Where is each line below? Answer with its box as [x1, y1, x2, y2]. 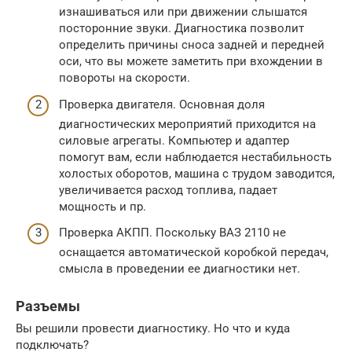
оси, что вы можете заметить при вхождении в [59, 54, 323, 69]
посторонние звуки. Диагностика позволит [59, 21, 304, 36]
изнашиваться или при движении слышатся [59, 5, 307, 20]
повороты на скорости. [59, 71, 190, 86]
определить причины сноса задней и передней [59, 38, 324, 53]
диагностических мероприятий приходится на [59, 116, 316, 131]
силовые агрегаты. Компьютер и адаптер [59, 133, 289, 148]
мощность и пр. [59, 199, 146, 214]
